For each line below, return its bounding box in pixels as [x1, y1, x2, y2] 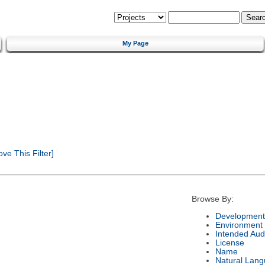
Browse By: [191, 195, 234, 204]
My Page [122, 39, 148, 47]
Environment [215, 220, 263, 230]
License [215, 238, 244, 247]
